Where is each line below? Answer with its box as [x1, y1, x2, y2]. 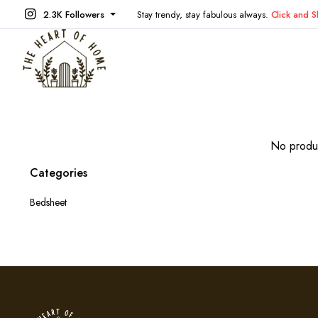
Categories [30, 164, 87, 181]
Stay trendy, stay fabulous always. [136, 7, 271, 21]
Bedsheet [30, 194, 67, 209]
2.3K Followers [43, 7, 104, 21]
